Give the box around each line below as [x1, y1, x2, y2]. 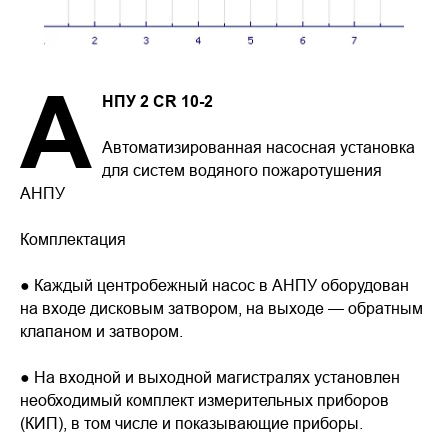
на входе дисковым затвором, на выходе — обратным [20, 299, 423, 317]
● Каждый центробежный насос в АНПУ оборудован [20, 276, 409, 294]
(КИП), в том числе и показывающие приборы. [20, 414, 363, 432]
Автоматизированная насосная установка [102, 138, 415, 156]
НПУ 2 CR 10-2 [102, 92, 213, 111]
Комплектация [20, 230, 126, 248]
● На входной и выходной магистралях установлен [20, 368, 400, 386]
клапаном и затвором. [20, 322, 183, 340]
